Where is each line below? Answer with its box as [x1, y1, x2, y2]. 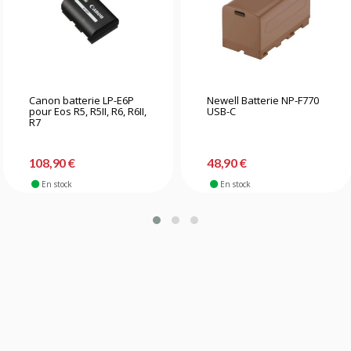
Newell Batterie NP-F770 [207, 92, 320, 107]
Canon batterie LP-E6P [28, 92, 134, 107]
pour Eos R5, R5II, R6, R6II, [28, 103, 147, 118]
